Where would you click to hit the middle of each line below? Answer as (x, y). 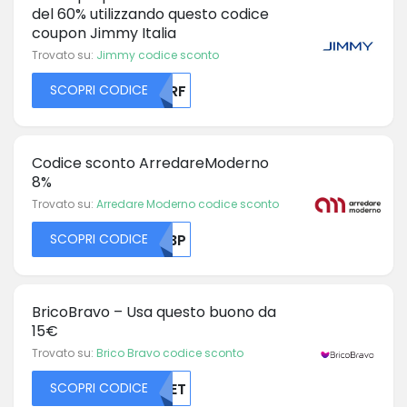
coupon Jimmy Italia (104, 33)
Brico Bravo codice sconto (170, 352)
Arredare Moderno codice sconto (188, 203)
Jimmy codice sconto (158, 55)
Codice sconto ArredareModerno (150, 163)
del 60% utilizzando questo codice (150, 14)
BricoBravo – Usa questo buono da (154, 312)
